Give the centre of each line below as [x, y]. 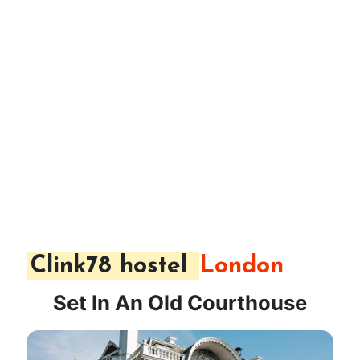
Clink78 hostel [113, 267]
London [241, 267]
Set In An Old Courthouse [180, 303]
